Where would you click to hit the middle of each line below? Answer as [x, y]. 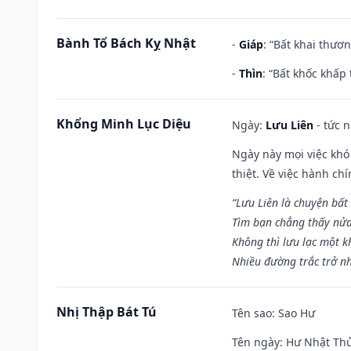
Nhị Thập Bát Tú [107, 311]
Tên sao [252, 313]
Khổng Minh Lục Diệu [124, 123]
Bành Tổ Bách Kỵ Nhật [126, 43]
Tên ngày [256, 342]
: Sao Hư [293, 313]
